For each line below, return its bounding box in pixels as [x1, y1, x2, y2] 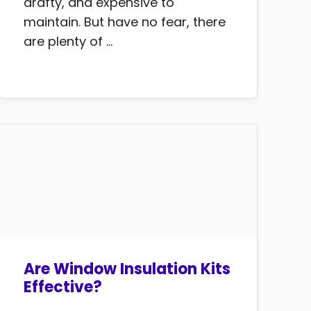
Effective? [23, 276, 102, 299]
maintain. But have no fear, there [23, 13, 226, 31]
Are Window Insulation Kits [23, 258, 230, 280]
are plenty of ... [23, 33, 112, 51]
